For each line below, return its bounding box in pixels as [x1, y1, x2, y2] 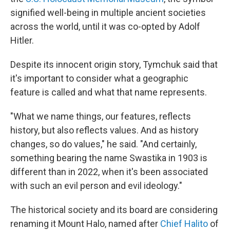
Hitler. [10, 35, 34, 46]
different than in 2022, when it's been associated [10, 166, 208, 177]
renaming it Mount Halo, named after [10, 218, 160, 229]
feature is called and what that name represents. [10, 87, 207, 98]
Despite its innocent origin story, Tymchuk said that [10, 59, 218, 70]
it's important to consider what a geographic [10, 73, 188, 84]
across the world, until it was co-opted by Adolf [10, 21, 200, 32]
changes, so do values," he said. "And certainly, [10, 139, 197, 149]
